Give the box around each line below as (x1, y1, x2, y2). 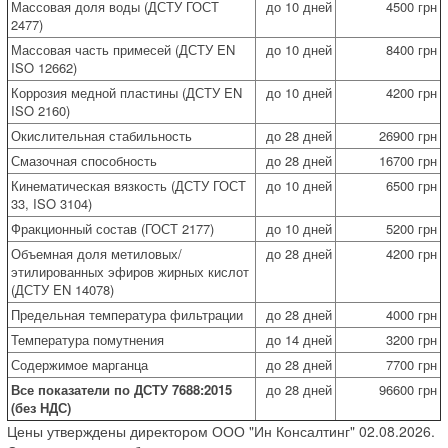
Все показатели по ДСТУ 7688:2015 (11, 379, 232, 399)
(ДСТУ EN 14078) (11, 279, 114, 299)
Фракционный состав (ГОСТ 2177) (11, 218, 214, 238)
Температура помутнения (11, 329, 164, 349)
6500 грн (386, 175, 437, 195)
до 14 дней (266, 329, 332, 349)
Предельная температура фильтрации (11, 304, 243, 324)
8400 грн (386, 39, 437, 59)
